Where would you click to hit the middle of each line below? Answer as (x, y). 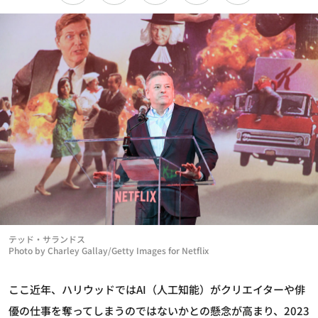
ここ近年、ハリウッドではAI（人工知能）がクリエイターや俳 (157, 290)
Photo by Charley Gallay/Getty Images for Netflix (109, 251)
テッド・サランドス (47, 239)
